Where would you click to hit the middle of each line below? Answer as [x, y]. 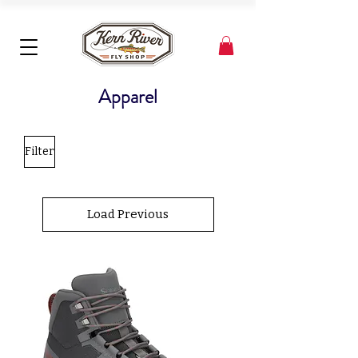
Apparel [128, 96]
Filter [40, 152]
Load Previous [128, 214]
